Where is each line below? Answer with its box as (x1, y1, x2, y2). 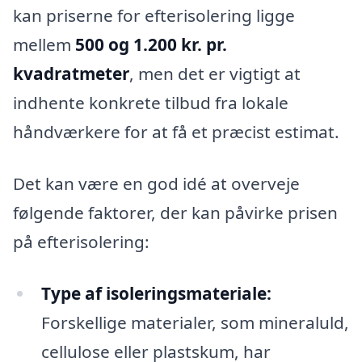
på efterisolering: (13, 230, 149, 253)
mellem (13, 33, 75, 57)
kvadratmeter (13, 62, 129, 86)
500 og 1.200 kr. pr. (75, 33, 227, 57)
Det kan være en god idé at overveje (13, 172, 300, 195)
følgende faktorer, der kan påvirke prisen (13, 201, 338, 224)
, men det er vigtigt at (129, 62, 301, 86)
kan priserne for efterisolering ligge (13, 4, 295, 27)
